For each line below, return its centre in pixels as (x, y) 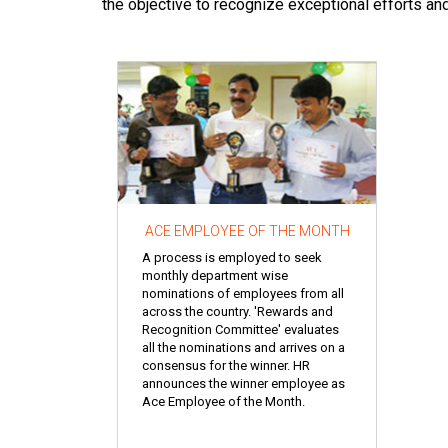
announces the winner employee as (243, 383)
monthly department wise (215, 275)
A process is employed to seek (232, 257)
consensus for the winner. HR (226, 365)
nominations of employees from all (243, 293)
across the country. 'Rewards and (237, 311)
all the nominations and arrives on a (243, 347)
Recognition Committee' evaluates (240, 329)
